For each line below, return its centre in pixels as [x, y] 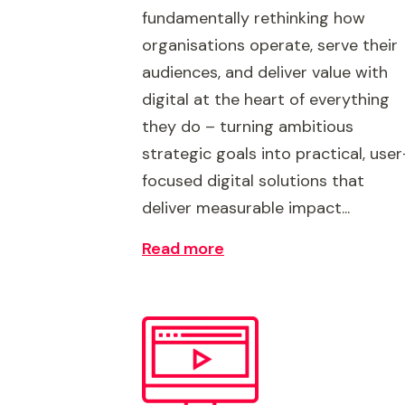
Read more [183, 249]
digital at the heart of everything [266, 99]
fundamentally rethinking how [254, 18]
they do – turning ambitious [248, 127]
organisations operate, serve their [270, 45]
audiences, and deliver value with [265, 72]
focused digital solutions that [253, 181]
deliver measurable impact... [246, 208]
